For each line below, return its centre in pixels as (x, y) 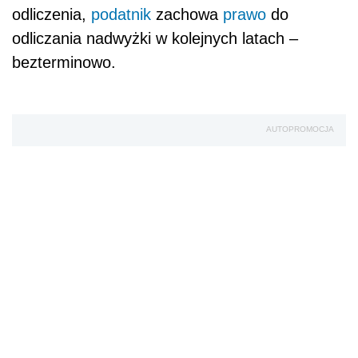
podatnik (121, 15)
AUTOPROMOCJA (300, 129)
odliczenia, (52, 15)
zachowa (187, 15)
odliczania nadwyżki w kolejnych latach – (155, 39)
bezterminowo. (64, 63)
